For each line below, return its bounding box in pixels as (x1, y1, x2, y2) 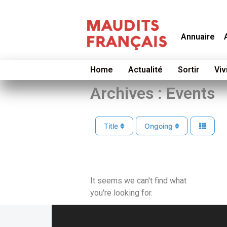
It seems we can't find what (90, 175, 186, 185)
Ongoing (144, 121, 175, 130)
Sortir (177, 65, 199, 74)
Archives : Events (90, 84, 215, 103)
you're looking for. (90, 187, 153, 198)
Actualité (128, 65, 163, 74)
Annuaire (181, 32, 215, 42)
